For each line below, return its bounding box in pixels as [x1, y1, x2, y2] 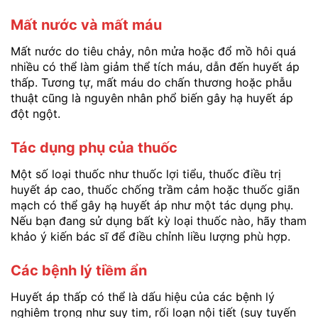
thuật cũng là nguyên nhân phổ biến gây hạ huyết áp [11, 91, 293, 106]
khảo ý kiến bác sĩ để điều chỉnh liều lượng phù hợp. [11, 229, 290, 244]
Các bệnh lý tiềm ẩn [11, 261, 147, 279]
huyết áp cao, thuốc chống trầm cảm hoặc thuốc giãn [11, 182, 300, 197]
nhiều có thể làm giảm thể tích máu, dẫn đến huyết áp [11, 60, 300, 75]
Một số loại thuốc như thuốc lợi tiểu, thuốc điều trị [11, 167, 281, 182]
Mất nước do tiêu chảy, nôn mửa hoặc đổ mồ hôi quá [11, 44, 296, 59]
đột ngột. [11, 106, 60, 121]
